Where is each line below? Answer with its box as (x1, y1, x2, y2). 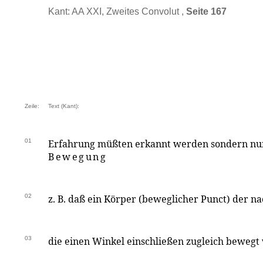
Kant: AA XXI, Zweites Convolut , (48, 6, 186, 16)
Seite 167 (186, 6, 227, 16)
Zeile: (25, 103, 39, 109)
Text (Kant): (48, 103, 79, 109)
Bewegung (48, 150, 107, 163)
